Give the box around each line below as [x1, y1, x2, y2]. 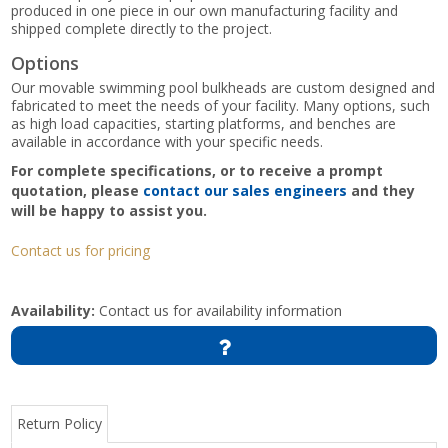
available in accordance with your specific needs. [11, 131, 324, 151]
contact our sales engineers [143, 180, 348, 200]
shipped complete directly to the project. [11, 18, 273, 38]
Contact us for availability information [95, 300, 343, 320]
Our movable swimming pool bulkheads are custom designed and [11, 77, 436, 97]
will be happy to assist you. [11, 200, 208, 220]
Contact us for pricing [11, 240, 151, 260]
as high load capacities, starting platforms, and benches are [11, 113, 397, 133]
